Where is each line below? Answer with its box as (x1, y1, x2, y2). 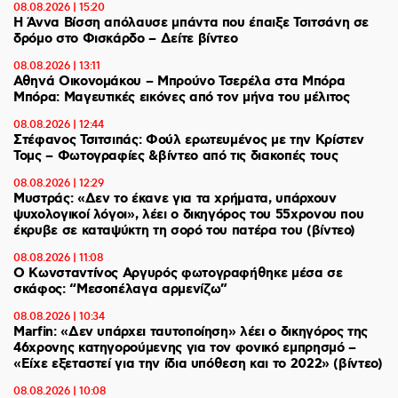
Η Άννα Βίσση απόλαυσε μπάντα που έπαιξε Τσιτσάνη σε (13, 14, 370, 32)
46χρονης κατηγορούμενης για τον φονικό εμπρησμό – (13, 339, 356, 357)
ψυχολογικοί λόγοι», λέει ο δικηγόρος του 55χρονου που (13, 206, 364, 224)
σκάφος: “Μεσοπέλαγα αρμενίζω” (13, 281, 227, 298)
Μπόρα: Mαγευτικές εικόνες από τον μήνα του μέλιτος (13, 89, 350, 107)
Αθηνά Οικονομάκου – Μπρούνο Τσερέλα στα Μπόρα (13, 73, 346, 91)
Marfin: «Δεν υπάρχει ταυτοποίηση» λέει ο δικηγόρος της (13, 323, 369, 341)
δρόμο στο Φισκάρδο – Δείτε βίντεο (13, 30, 238, 48)
